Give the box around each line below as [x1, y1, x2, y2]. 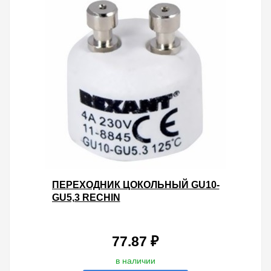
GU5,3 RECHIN [51, 192, 120, 203]
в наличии [115, 256, 155, 266]
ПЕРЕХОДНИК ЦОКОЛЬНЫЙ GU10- [51, 180, 220, 190]
